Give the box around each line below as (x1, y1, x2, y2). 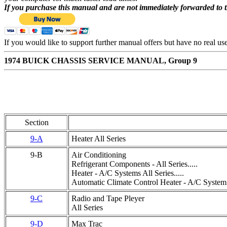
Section (24, 118, 49, 127)
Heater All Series (71, 134, 126, 143)
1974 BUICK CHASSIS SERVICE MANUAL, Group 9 (4, 56, 197, 65)
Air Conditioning (71, 150, 126, 159)
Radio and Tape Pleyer (71, 194, 144, 203)
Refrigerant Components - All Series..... (71, 160, 198, 168)
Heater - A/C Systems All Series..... (71, 169, 184, 177)
